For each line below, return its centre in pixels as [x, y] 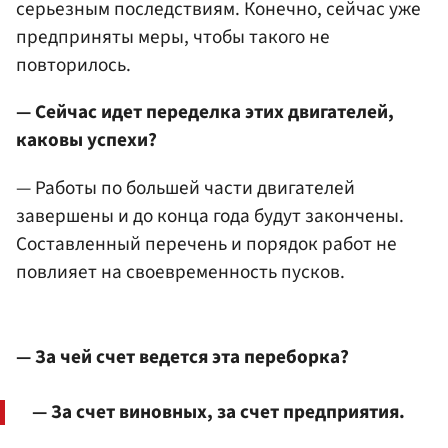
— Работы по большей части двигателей [185, 187]
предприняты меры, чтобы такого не [173, 37]
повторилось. [73, 65]
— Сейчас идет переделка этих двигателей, [205, 112]
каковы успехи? [86, 140]
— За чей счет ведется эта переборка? [182, 357]
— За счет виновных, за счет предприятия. [218, 411]
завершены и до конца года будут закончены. [210, 215]
